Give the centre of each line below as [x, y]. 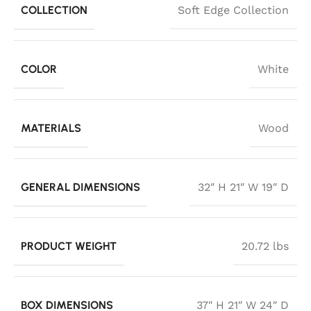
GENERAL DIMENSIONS [81, 187]
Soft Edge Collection [233, 10]
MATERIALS [51, 128]
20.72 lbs [265, 246]
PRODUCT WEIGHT [69, 246]
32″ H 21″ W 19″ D [243, 187]
